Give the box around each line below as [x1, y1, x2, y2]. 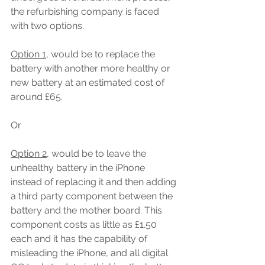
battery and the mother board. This [11, 205, 164, 216]
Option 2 [11, 148, 47, 159]
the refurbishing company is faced [11, 6, 161, 17]
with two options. [11, 20, 84, 31]
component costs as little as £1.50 [11, 219, 159, 230]
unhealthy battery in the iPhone [11, 162, 147, 173]
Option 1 [11, 49, 46, 60]
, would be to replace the [46, 49, 157, 60]
